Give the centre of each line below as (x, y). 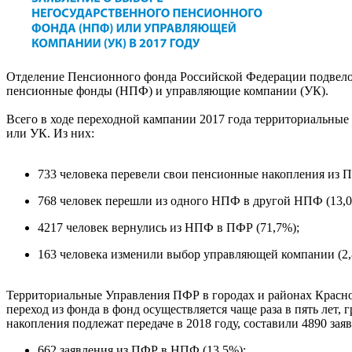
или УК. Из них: (50, 133)
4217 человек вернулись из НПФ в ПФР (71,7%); (169, 227)
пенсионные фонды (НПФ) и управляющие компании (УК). (167, 90)
